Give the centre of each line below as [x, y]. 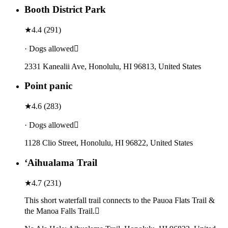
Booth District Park [65, 9]
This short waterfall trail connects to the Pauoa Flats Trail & [120, 200]
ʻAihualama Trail [61, 162]
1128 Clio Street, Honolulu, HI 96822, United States [109, 143]
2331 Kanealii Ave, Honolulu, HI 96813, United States [113, 66]
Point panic [48, 86]
